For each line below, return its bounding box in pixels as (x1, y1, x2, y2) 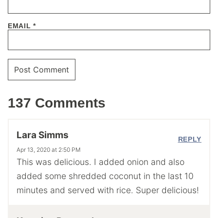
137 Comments (8, 95, 106, 110)
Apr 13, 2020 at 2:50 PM (17, 145, 81, 153)
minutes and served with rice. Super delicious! (17, 184, 199, 195)
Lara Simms (17, 129, 69, 141)
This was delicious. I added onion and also (17, 156, 184, 167)
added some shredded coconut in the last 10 (17, 170, 194, 181)
